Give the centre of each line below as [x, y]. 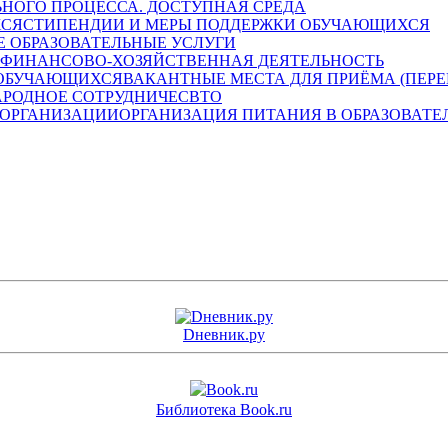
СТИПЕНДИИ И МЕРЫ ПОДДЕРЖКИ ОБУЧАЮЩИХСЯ [226, 25]
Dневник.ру [224, 334]
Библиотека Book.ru [224, 409]
